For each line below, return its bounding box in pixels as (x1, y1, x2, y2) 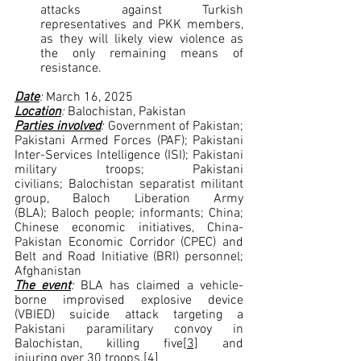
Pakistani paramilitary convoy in (15, 322, 243, 338)
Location (15, 104, 61, 121)
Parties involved (15, 118, 102, 135)
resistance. (40, 60, 108, 77)
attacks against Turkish (40, 2, 243, 19)
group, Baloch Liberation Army (15, 191, 243, 208)
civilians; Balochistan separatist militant (15, 176, 243, 193)
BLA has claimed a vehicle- (81, 278, 243, 295)
